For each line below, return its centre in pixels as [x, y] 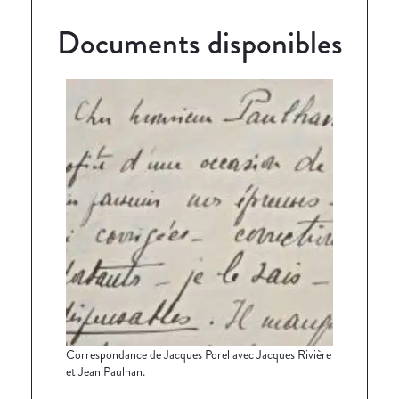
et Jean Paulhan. [106, 371]
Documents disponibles [199, 42]
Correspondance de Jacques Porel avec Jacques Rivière [199, 354]
